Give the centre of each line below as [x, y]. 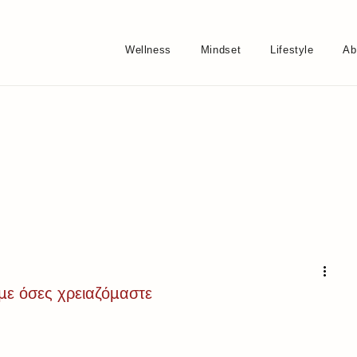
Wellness [148, 49]
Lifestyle [292, 49]
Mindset [221, 49]
